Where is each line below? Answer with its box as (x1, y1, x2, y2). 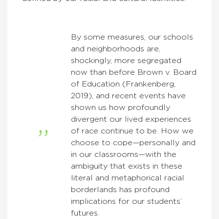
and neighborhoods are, (71, 45, 160, 53)
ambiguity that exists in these (71, 162, 182, 171)
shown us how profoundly (71, 104, 170, 112)
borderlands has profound (71, 186, 170, 194)
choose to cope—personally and (71, 139, 196, 147)
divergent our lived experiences (71, 115, 191, 124)
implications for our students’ (71, 197, 182, 206)
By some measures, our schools (71, 33, 193, 42)
